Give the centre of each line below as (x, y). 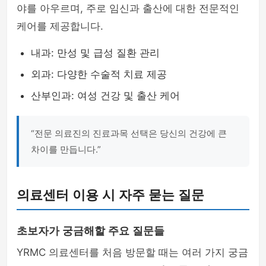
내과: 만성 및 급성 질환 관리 (95, 53)
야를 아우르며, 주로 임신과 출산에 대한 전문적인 (128, 8)
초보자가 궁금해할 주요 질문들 (91, 231)
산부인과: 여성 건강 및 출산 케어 (105, 96)
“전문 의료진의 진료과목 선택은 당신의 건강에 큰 (129, 133)
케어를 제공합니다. (60, 26)
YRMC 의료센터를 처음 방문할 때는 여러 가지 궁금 (132, 252)
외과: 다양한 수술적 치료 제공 (99, 74)
